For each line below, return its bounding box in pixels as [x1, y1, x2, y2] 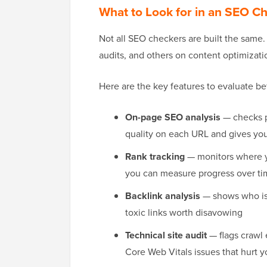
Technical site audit [125, 228, 207, 243]
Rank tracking [125, 150, 185, 164]
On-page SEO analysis [125, 110, 221, 125]
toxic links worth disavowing [125, 206, 243, 220]
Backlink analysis [125, 189, 200, 203]
